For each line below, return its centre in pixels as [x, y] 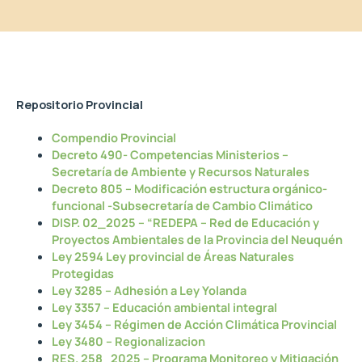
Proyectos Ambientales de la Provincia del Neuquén [197, 240]
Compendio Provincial [114, 138]
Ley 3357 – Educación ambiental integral [164, 307]
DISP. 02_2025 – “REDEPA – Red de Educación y [185, 223]
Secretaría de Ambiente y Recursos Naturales [180, 172]
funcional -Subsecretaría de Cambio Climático [182, 206]
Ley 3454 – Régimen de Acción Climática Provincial [194, 324]
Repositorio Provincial [80, 105]
